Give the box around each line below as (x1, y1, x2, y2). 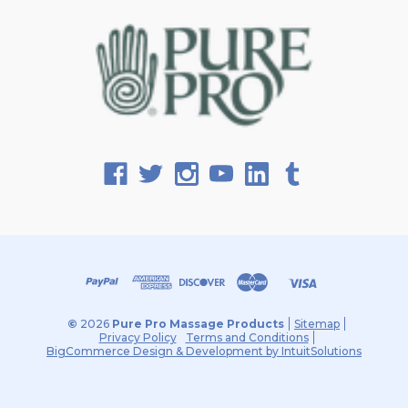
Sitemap (294, 316, 340, 331)
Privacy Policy (98, 330, 177, 344)
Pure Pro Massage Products (109, 316, 284, 331)
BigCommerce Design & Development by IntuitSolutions (46, 343, 362, 358)
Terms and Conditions (185, 330, 309, 344)
